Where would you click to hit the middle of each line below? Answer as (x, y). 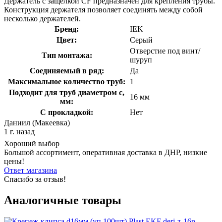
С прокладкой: (67, 112)
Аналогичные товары (63, 200)
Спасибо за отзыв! (35, 179)
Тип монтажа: (67, 55)
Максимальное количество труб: (67, 81)
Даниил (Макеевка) (37, 122)
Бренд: (67, 29)
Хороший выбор (32, 143)
